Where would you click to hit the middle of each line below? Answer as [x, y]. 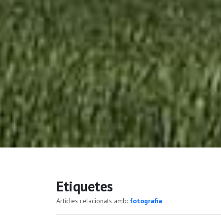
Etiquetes [85, 186]
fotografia [146, 201]
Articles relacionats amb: [93, 201]
